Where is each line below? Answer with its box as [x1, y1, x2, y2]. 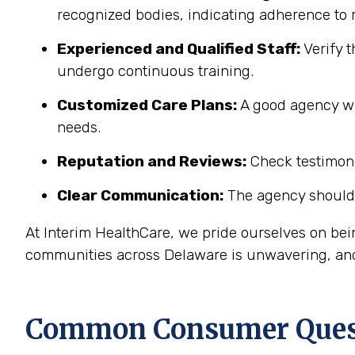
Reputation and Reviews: [57, 152, 246, 170]
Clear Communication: [57, 186, 223, 204]
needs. [57, 118, 101, 136]
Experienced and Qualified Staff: [57, 40, 300, 58]
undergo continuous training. [57, 62, 254, 80]
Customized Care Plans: [57, 96, 237, 114]
